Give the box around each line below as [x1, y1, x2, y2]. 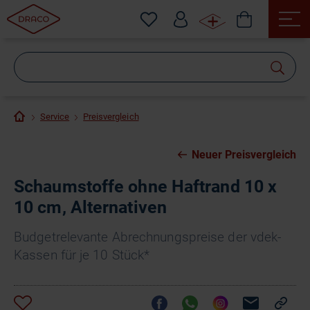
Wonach [155, 55, 218, 75]
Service [40, 111, 70, 122]
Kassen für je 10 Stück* [14, 247, 150, 263]
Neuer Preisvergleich [191, 148, 296, 161]
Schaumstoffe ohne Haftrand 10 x [14, 176, 277, 197]
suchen [155, 75, 212, 95]
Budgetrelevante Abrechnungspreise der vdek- [14, 229, 282, 245]
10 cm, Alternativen [14, 197, 167, 217]
